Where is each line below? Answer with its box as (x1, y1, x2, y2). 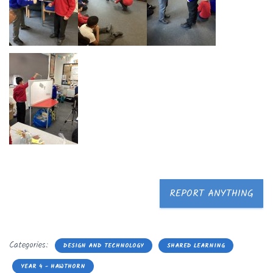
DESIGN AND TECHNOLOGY (63, 240, 144, 250)
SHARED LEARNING (167, 240, 225, 250)
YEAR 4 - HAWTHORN (21, 261, 85, 271)
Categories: (9, 238, 52, 252)
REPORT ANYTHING (169, 185, 253, 201)
